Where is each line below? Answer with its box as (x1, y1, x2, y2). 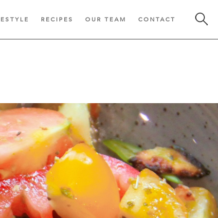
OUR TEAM (85, 16, 127, 23)
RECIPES (41, 16, 74, 23)
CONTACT (138, 16, 176, 23)
